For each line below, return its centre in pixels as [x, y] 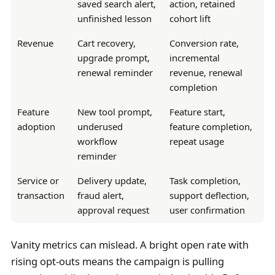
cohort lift [190, 19]
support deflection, [209, 196]
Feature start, [197, 112]
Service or [38, 181]
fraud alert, [100, 196]
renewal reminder [115, 73]
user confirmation [207, 210]
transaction [41, 196]
